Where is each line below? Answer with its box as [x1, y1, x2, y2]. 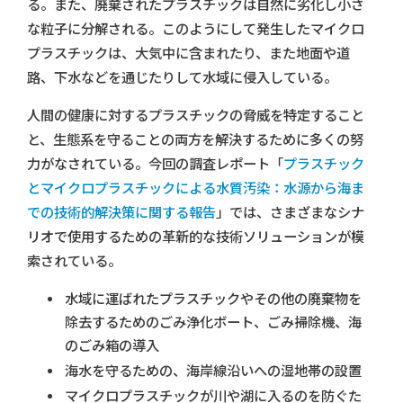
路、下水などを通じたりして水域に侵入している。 [27, 68, 337, 86]
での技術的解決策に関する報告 [27, 203, 216, 221]
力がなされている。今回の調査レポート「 [27, 155, 283, 173]
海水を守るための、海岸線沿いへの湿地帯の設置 [65, 362, 362, 380]
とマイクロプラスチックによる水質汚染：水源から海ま [27, 179, 364, 197]
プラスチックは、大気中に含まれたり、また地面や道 [27, 44, 350, 62]
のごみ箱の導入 [65, 336, 159, 354]
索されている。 [27, 252, 121, 270]
